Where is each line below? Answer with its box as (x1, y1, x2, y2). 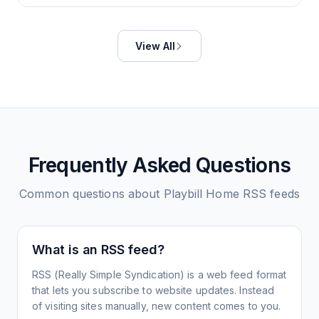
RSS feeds (239, 187, 300, 201)
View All (135, 40, 176, 52)
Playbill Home (163, 187, 239, 201)
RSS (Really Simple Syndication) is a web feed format (32, 268, 287, 281)
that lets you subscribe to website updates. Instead (32, 284, 275, 296)
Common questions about (19, 187, 164, 201)
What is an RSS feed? (32, 242, 164, 257)
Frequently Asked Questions (28, 153, 291, 177)
